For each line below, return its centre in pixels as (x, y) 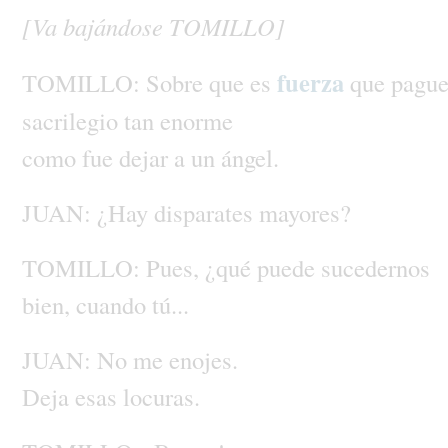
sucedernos (375, 267)
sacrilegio (72, 120)
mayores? (304, 212)
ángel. (249, 157)
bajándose (115, 26)
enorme (196, 120)
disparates (206, 212)
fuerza (313, 82)
